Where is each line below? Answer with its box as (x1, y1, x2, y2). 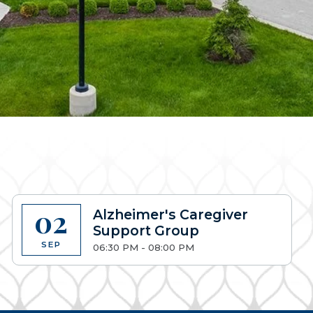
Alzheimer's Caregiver (93, 205, 249, 223)
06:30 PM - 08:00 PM (93, 242, 195, 254)
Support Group (93, 221, 200, 239)
